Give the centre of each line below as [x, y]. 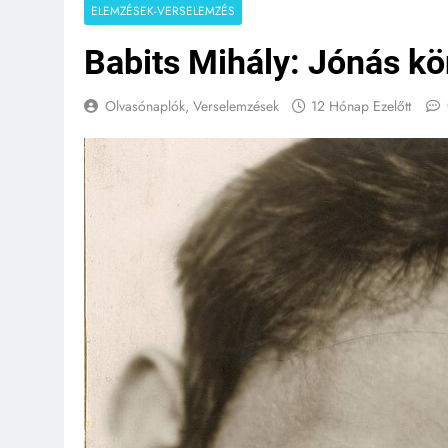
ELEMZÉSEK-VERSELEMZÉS [163, 10]
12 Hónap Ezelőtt [361, 106]
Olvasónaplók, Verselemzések [192, 106]
